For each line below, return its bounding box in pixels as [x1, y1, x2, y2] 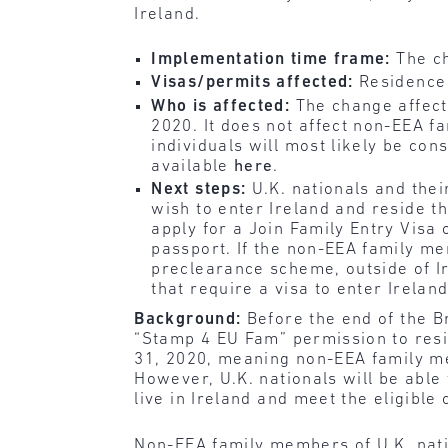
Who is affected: [151, 97, 296, 115]
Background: [134, 311, 247, 329]
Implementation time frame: [151, 51, 391, 69]
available [151, 157, 235, 175]
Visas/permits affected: [151, 74, 360, 92]
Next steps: [151, 181, 252, 199]
